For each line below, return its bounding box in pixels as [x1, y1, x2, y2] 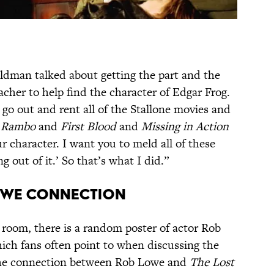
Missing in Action [141, 117, 229, 135]
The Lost [190, 253, 234, 270]
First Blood [61, 117, 116, 135]
